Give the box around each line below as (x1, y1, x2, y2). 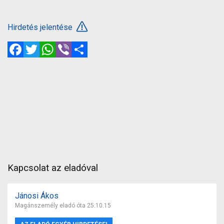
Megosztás (87, 40, 128, 50)
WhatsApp (55, 40, 91, 50)
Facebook (23, 40, 58, 50)
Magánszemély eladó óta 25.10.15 (15, 201, 111, 209)
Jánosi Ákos (15, 190, 58, 200)
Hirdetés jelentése (7, 22, 74, 32)
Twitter (39, 40, 64, 50)
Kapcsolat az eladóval (7, 162, 98, 173)
